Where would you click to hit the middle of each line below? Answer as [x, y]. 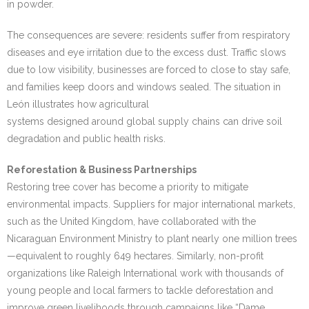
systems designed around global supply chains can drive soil [144, 121]
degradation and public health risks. [86, 139]
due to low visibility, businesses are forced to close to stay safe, [149, 70]
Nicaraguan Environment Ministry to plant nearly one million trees [152, 239]
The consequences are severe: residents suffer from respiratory [149, 35]
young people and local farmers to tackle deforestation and [140, 290]
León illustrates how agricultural [78, 104]
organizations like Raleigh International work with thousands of [145, 273]
